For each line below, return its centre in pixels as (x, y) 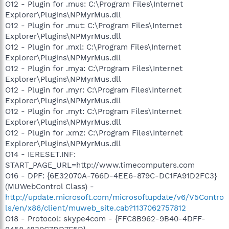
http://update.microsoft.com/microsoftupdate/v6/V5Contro (114, 197)
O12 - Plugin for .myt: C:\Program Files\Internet (93, 111)
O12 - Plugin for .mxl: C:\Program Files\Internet (93, 47)
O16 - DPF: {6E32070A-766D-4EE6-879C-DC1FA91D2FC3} (111, 176)
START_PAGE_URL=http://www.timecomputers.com (100, 165)
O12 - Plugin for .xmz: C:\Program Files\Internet (94, 133)
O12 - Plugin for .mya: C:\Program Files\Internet (94, 68)
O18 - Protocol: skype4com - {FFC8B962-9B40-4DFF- (105, 219)
